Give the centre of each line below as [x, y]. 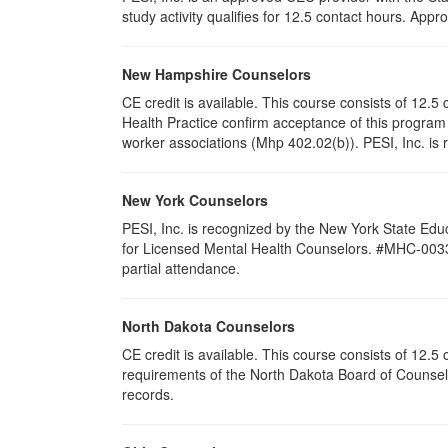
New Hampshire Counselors [216, 74]
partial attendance [179, 268]
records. [148, 394]
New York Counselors [195, 200]
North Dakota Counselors [208, 326]
